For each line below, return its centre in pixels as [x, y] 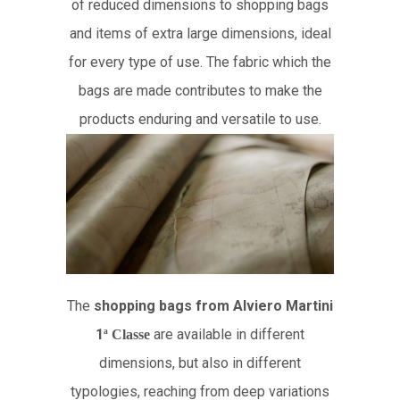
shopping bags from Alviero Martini [213, 305]
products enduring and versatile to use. [200, 120]
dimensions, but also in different [200, 362]
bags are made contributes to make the [200, 91]
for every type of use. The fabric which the [200, 62]
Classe [131, 334]
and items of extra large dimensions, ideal [200, 34]
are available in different [229, 334]
